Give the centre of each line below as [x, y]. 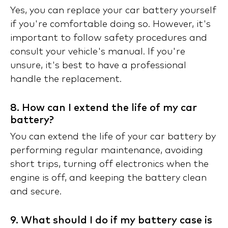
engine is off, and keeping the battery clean [108, 178]
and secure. [36, 192]
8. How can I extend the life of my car [104, 108]
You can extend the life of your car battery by [113, 137]
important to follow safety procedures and [109, 38]
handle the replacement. [66, 80]
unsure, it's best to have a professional [98, 66]
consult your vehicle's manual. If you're [98, 52]
